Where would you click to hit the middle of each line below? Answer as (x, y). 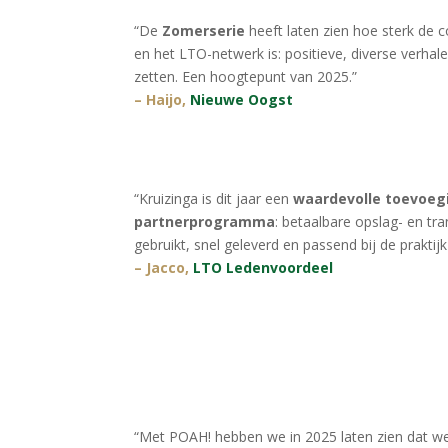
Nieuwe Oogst (242, 99)
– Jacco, (164, 268)
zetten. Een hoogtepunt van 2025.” (246, 76)
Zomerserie (204, 30)
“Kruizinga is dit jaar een (214, 199)
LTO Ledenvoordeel (263, 268)
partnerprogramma (205, 222)
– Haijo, (162, 99)
